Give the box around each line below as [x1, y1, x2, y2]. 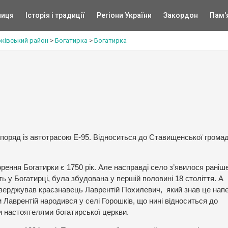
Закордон [163, 11, 198, 19]
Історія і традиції [25, 11, 85, 19]
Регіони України [96, 11, 152, 19]
